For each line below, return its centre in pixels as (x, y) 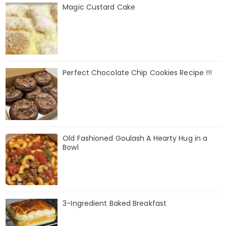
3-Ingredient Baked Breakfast (115, 204)
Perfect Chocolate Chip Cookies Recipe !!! (137, 72)
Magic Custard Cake (99, 7)
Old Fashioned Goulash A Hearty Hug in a (135, 138)
